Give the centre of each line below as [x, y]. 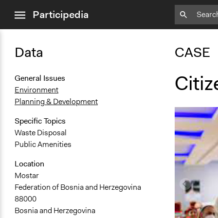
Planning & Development [56, 102]
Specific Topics [40, 121]
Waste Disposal [41, 133]
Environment [36, 90]
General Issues [40, 78]
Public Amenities [43, 145]
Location [29, 164]
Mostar [27, 176]
